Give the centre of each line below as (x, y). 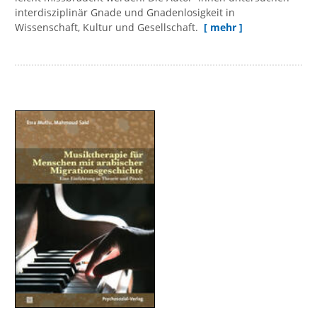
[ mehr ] (223, 27)
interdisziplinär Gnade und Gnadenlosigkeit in (125, 12)
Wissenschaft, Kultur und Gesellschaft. (108, 27)
